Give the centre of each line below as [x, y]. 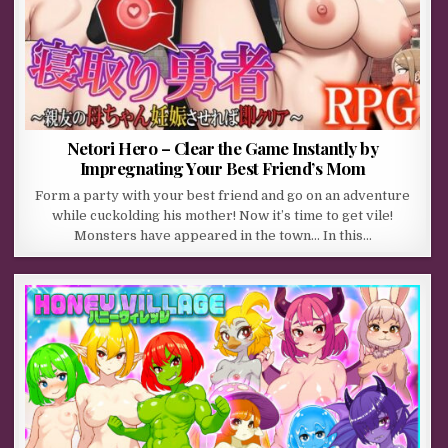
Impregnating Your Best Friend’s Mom [222, 168]
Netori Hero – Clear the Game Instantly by [222, 148]
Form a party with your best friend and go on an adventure [223, 196]
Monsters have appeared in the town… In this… [222, 236]
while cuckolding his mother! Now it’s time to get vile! [223, 216]
